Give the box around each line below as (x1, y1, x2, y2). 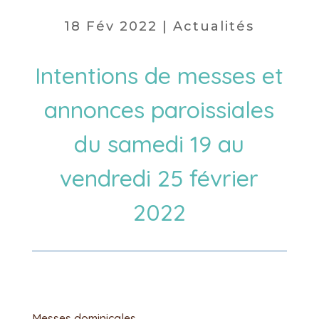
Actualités (173, 19, 255, 34)
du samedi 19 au (74, 130, 245, 158)
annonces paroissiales (44, 95, 275, 124)
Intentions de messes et (35, 61, 284, 90)
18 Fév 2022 (64, 19, 158, 34)
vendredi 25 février (60, 164, 259, 192)
